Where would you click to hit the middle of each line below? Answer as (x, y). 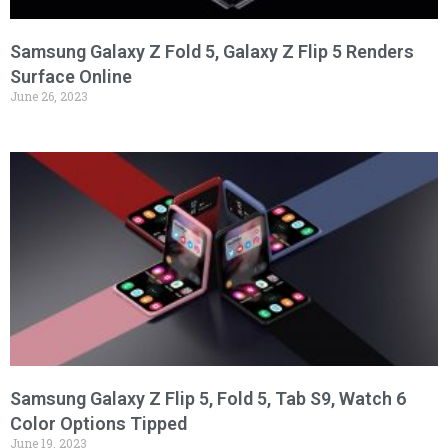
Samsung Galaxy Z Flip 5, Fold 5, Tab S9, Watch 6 (208, 399)
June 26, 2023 (49, 96)
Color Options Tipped (98, 424)
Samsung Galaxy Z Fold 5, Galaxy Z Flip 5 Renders (212, 52)
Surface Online (71, 77)
